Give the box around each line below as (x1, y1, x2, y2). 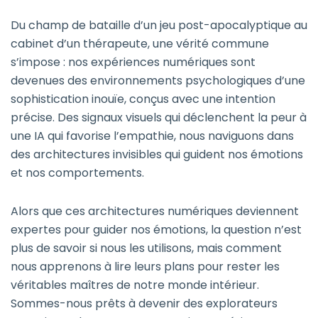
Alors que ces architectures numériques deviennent (11, 203, 299, 220)
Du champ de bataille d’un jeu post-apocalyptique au (11, 17, 307, 34)
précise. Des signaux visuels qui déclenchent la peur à (11, 109, 307, 126)
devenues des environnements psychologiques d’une (11, 72, 305, 89)
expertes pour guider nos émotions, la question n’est (11, 221, 302, 238)
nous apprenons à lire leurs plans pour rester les (11, 258, 280, 275)
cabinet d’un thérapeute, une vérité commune (11, 35, 269, 53)
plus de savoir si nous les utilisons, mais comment (11, 240, 282, 257)
